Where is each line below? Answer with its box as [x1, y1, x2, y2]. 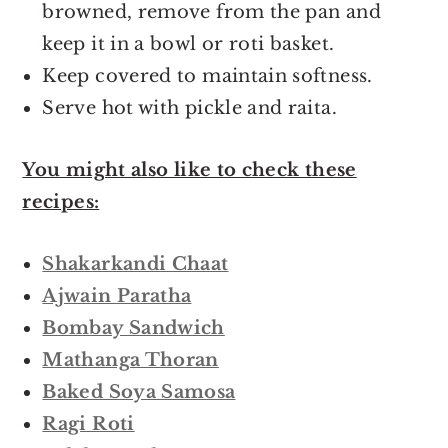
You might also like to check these [22, 159, 357, 182]
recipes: [22, 191, 100, 214]
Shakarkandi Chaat [42, 253, 229, 276]
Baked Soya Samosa [42, 381, 236, 404]
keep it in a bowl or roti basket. [42, 33, 335, 56]
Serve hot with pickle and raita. [42, 97, 337, 120]
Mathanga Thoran [42, 349, 219, 372]
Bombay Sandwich [42, 317, 225, 340]
